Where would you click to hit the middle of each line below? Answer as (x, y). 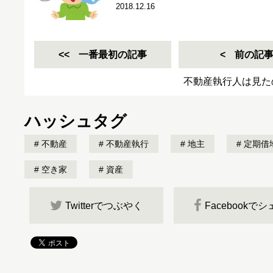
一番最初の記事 (113, 55)
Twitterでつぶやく (104, 205)
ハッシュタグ (76, 121)
